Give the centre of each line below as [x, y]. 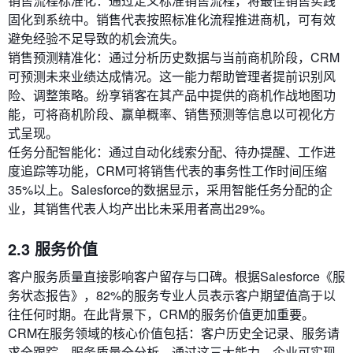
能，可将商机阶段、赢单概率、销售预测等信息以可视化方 [172, 114]
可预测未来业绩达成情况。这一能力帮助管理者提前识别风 [172, 76]
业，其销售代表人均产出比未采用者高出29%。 [140, 209]
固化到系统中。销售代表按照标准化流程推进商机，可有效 [172, 20]
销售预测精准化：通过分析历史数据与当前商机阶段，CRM [174, 58]
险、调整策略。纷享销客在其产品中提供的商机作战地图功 [172, 95]
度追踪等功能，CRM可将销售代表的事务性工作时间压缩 [167, 171]
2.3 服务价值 [53, 249]
